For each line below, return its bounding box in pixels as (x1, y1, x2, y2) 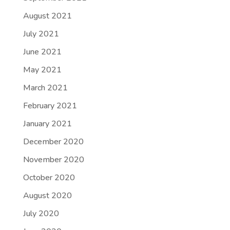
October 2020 (23, 172, 75, 183)
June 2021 (23, 46, 62, 57)
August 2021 (23, 10, 72, 22)
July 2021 (23, 28, 59, 40)
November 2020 (23, 154, 84, 165)
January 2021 (23, 118, 72, 129)
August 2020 (23, 190, 72, 201)
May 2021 (23, 64, 62, 75)
